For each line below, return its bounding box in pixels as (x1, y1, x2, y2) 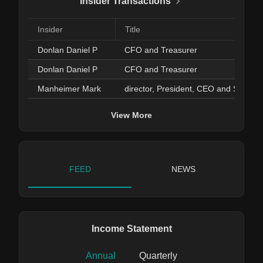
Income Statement (91, 223, 172, 234)
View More (111, 110, 152, 120)
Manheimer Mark (38, 84, 101, 93)
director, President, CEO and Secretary (243, 84, 251, 93)
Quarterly (139, 250, 177, 261)
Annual (86, 250, 116, 261)
